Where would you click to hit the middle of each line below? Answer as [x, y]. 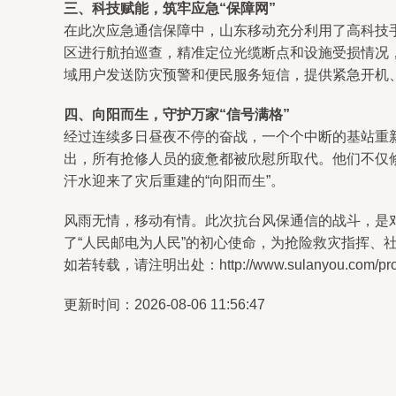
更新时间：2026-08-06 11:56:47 [164, 305]
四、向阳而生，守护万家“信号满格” [177, 114]
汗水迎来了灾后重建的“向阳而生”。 [174, 181]
